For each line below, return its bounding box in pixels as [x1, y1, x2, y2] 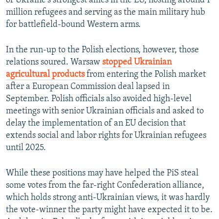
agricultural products [6, 70, 87, 80]
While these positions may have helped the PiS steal [6, 169, 198, 178]
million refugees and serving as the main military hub [6, 8, 205, 18]
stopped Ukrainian [102, 58, 172, 67]
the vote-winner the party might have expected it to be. [6, 205, 213, 215]
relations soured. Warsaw [6, 58, 102, 67]
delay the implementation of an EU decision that [6, 119, 186, 129]
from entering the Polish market [87, 70, 206, 80]
